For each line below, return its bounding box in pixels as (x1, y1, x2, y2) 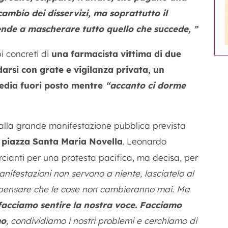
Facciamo (139, 199, 182, 210)
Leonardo (127, 136, 166, 147)
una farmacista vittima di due (51, 48, 181, 59)
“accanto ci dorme (105, 80, 186, 91)
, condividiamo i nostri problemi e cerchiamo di (6, 215, 197, 226)
